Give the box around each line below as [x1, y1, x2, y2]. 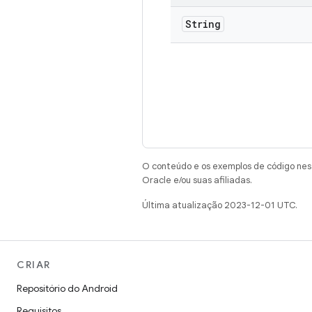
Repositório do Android [17, 282, 118, 295]
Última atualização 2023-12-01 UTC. [142, 199, 297, 211]
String [185, 17, 221, 31]
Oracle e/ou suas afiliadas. [142, 174, 252, 186]
